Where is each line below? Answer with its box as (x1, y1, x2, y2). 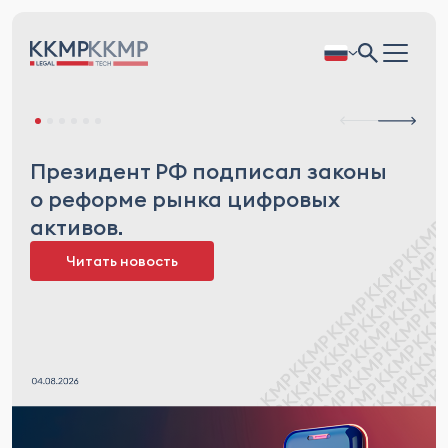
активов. (30, 213, 123, 241)
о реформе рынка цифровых (30, 185, 340, 213)
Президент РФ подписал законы (30, 157, 387, 185)
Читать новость (66, 252, 178, 270)
